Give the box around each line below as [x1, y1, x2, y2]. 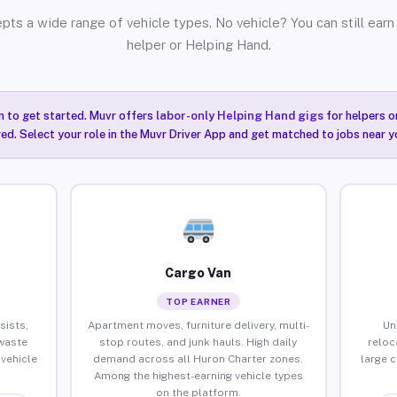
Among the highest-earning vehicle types [93, 369, 303, 382]
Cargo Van [165, 265, 232, 280]
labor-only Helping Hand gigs [155, 109, 323, 122]
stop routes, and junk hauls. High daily [99, 335, 298, 348]
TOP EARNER [165, 295, 231, 307]
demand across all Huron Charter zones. [93, 352, 304, 365]
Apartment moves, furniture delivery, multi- [87, 318, 309, 331]
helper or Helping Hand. [126, 37, 271, 52]
